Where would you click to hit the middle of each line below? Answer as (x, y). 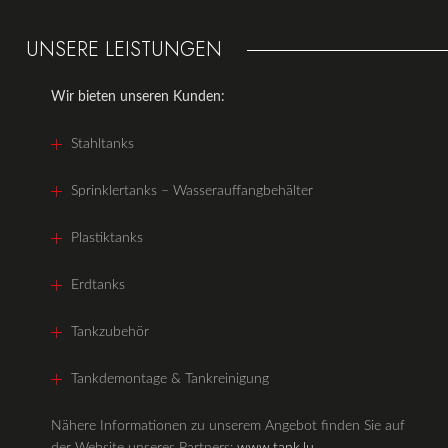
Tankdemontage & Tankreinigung (170, 378)
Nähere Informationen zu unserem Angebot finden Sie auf (228, 425)
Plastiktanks (107, 237)
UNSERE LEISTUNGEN (124, 49)
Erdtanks (98, 284)
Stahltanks (102, 143)
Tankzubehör (110, 331)
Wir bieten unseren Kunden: (138, 96)
